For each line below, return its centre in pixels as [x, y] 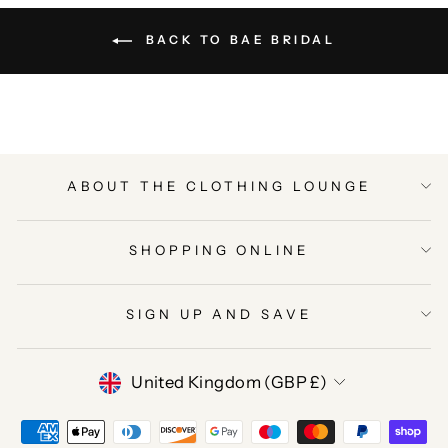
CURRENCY [162, 380]
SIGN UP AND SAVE [219, 313]
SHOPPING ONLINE [219, 249]
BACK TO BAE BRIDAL [238, 40]
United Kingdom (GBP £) [229, 382]
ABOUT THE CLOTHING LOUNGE [219, 185]
